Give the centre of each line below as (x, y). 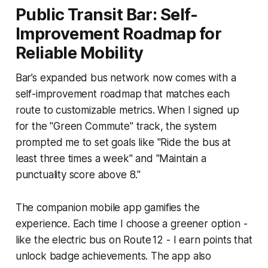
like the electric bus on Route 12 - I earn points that (134, 240)
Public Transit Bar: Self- (106, 14)
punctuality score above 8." (78, 174)
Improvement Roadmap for (118, 33)
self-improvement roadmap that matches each (122, 94)
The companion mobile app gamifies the (107, 207)
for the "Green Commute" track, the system (116, 126)
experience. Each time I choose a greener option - (131, 223)
